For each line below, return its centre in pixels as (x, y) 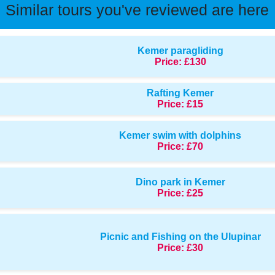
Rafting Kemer (180, 93)
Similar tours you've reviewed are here (137, 10)
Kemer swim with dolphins (180, 135)
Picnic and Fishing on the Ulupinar (180, 236)
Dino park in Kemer (180, 182)
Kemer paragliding (180, 51)
